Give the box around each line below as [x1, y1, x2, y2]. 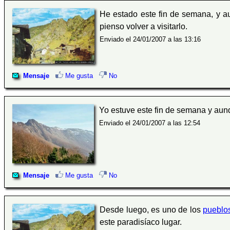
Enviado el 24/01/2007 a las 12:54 [99, 119, 200, 127]
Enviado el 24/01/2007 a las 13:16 [100, 35, 201, 44]
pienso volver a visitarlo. [100, 22, 187, 31]
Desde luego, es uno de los [100, 205, 203, 214]
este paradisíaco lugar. [100, 217, 182, 226]
